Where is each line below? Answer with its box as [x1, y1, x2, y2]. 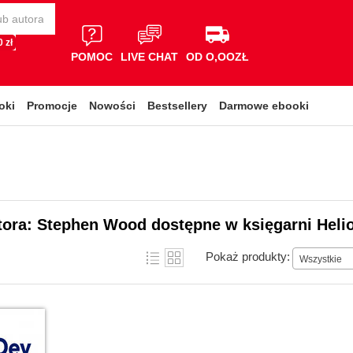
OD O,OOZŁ [186, 50, 249, 63]
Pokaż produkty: [206, 249, 290, 263]
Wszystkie [299, 253, 342, 265]
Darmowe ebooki [219, 99, 309, 112]
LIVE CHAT [121, 50, 178, 63]
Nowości [89, 99, 136, 112]
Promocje [27, 99, 77, 112]
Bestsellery [147, 99, 207, 112]
